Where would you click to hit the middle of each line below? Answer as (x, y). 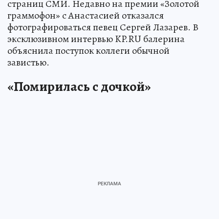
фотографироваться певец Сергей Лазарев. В (103, 27)
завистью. (28, 62)
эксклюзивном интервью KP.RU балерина (96, 39)
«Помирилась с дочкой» (79, 86)
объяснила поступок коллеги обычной (88, 50)
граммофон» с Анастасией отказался (86, 15)
